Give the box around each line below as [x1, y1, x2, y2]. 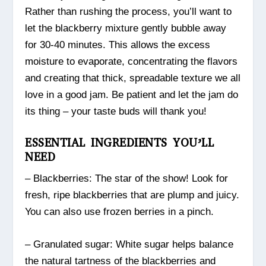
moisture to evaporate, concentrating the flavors [25, 56, 238, 68]
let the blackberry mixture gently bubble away [25, 23, 227, 34]
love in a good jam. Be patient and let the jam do [25, 89, 239, 101]
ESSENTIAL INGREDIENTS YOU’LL [25, 135, 214, 151]
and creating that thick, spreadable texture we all [25, 72, 241, 84]
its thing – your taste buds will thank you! [25, 106, 207, 118]
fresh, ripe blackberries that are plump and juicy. [25, 189, 240, 201]
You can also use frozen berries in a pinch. [25, 206, 214, 218]
